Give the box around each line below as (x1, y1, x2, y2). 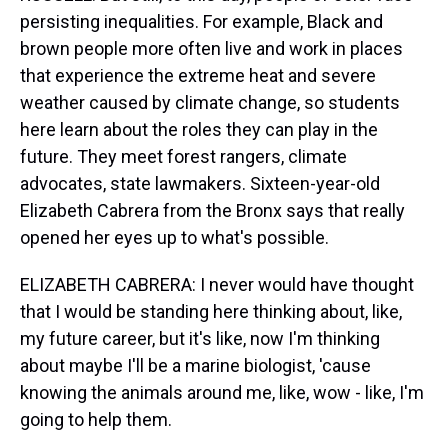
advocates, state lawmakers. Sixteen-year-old (20, 173, 380, 194)
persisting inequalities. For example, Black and (20, 11, 383, 32)
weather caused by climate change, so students (20, 92, 400, 113)
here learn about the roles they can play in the (20, 119, 378, 140)
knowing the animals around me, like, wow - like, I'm (20, 382, 424, 403)
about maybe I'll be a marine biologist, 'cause (20, 355, 371, 376)
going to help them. (20, 409, 172, 430)
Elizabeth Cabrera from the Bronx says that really (20, 200, 405, 221)
